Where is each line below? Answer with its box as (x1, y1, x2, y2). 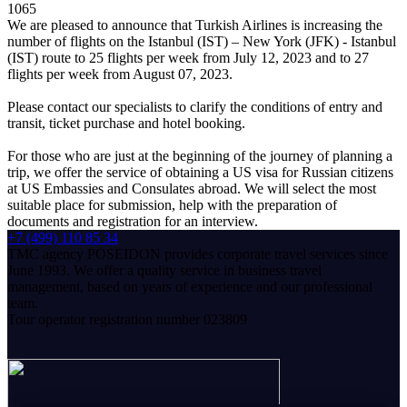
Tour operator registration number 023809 (7, 311, 247, 327)
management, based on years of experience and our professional (7, 278, 372, 294)
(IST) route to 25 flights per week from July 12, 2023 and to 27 (7, 49, 369, 65)
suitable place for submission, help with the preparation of (7, 196, 337, 213)
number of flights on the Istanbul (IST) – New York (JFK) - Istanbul (7, 33, 396, 49)
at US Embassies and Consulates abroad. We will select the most (7, 180, 376, 196)
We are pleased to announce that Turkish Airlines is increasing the (7, 16, 382, 33)
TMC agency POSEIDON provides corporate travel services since (7, 245, 388, 262)
